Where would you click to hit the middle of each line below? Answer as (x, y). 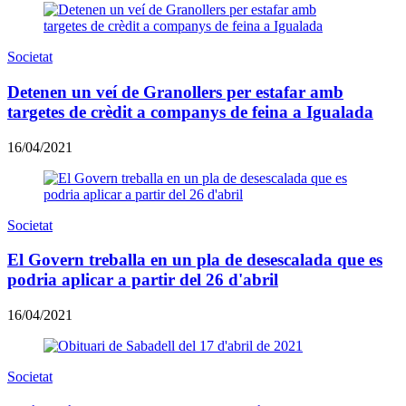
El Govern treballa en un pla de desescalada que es (195, 260)
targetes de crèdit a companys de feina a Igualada (190, 111)
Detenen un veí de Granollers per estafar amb (175, 92)
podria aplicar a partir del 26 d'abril (143, 280)
